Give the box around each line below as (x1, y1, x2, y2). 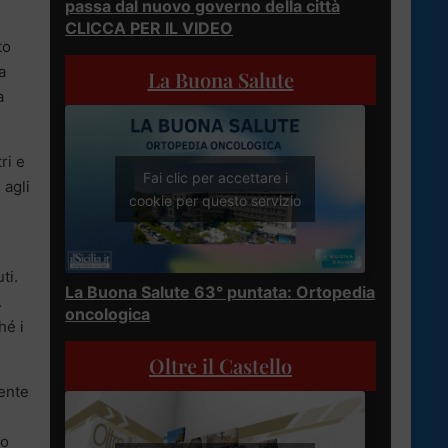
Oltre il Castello (149, 352, 292, 380)
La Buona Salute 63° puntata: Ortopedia (65, 282, 375, 303)
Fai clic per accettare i (142, 169, 288, 187)
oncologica (65, 304, 150, 325)
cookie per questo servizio (129, 192, 301, 210)
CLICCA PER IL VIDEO (65, 17, 233, 38)
